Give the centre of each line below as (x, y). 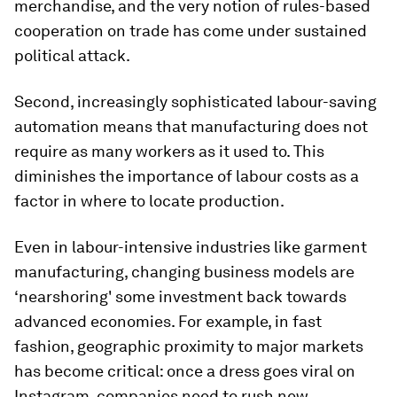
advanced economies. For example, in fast (168, 321)
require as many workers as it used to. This (169, 151)
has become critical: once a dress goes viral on (185, 371)
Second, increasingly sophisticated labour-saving (195, 101)
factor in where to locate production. (149, 201)
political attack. (72, 55)
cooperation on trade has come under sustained (191, 31)
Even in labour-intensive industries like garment (191, 247)
